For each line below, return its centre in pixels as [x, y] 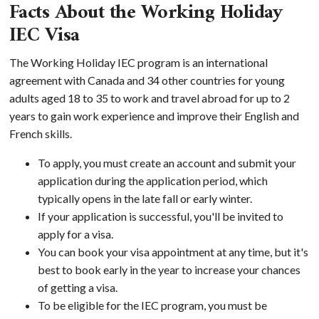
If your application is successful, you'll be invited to [160, 216]
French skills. [40, 133]
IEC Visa [44, 36]
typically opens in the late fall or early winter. [145, 198]
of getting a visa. [77, 287]
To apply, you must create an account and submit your [167, 162]
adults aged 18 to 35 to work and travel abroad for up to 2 [149, 98]
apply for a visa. [75, 234]
